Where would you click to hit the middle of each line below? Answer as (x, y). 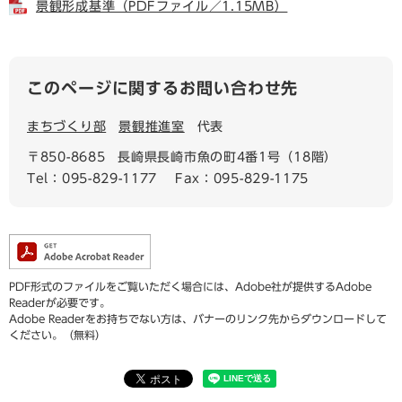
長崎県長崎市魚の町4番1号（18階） (227, 157)
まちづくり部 (67, 127)
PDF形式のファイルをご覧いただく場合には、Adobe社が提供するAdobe (190, 286)
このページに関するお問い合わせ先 (163, 88)
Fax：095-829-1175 (242, 179)
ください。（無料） (57, 335)
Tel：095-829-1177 (92, 179)
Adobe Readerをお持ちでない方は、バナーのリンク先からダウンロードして (198, 319)
